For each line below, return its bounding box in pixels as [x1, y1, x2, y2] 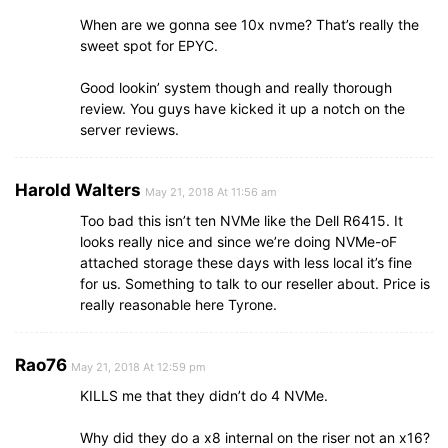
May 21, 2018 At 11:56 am [145, 184, 277, 199]
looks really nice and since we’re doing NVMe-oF [80, 232, 397, 250]
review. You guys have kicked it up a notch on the [80, 99, 405, 117]
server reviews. [80, 120, 179, 138]
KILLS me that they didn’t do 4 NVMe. [80, 386, 328, 404]
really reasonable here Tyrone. [80, 295, 277, 313]
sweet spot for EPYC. [80, 36, 218, 54]
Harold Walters [15, 179, 141, 200]
